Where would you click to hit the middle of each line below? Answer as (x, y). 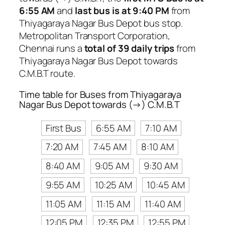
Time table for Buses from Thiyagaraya (100, 94)
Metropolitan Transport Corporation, (95, 36)
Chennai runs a (52, 48)
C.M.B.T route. (47, 74)
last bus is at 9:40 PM (122, 11)
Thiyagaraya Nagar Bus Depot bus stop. (101, 23)
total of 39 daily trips (129, 48)
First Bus (63, 128)
